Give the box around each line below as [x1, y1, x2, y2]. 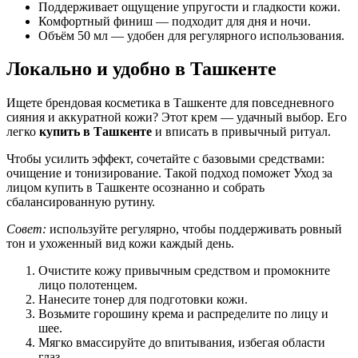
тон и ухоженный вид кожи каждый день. [6, 237, 234, 251]
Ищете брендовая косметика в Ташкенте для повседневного [6, 96, 334, 110]
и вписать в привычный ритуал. [152, 125, 331, 139]
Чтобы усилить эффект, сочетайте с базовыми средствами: [6, 152, 324, 166]
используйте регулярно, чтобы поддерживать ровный [46, 222, 342, 237]
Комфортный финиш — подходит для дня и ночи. [38, 14, 311, 28]
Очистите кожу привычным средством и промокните [38, 264, 330, 278]
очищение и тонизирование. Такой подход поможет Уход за [6, 166, 332, 181]
